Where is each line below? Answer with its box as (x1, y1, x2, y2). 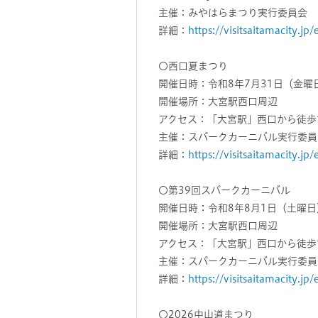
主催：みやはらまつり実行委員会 (158, 8, 307, 18)
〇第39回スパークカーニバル (158, 185, 290, 195)
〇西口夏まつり (158, 61, 228, 71)
